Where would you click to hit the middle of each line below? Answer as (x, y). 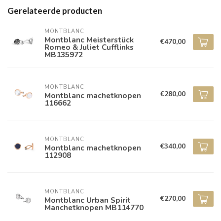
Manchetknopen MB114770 (94, 208)
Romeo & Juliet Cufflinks (89, 47)
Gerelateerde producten (55, 11)
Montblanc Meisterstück (89, 39)
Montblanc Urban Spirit (88, 200)
